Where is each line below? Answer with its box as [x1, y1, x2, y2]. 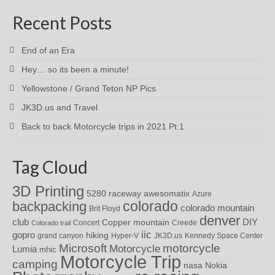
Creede [172, 218, 197, 227]
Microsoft [59, 241, 107, 255]
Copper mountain [102, 217, 169, 227]
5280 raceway [87, 188, 141, 198]
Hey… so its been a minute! [21, 64, 129, 74]
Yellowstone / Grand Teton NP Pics [21, 83, 156, 93]
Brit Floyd [89, 204, 120, 212]
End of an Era [21, 45, 75, 55]
